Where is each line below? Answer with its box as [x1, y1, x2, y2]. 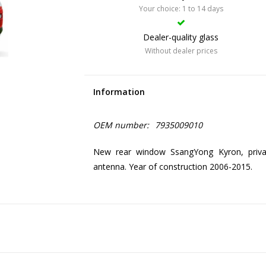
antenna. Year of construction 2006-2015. [93, 161, 252, 172]
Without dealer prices [144, 46, 217, 56]
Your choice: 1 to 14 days [138, 4, 223, 14]
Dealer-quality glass [143, 31, 218, 43]
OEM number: [93, 119, 149, 131]
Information [93, 86, 145, 97]
